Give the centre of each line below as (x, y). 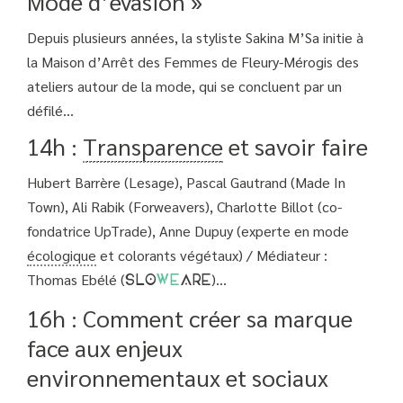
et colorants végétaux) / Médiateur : (212, 255)
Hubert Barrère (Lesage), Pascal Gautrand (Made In (186, 183)
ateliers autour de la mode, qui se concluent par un (184, 86)
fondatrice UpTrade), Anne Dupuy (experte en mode (188, 231)
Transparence (153, 146)
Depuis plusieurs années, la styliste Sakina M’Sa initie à (195, 38)
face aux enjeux (105, 348)
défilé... (50, 111)
